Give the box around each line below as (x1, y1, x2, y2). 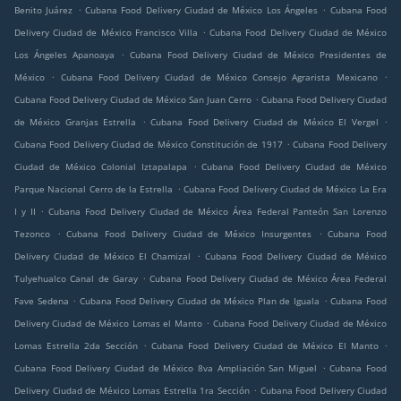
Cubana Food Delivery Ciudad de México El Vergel (150, 115, 379, 129)
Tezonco (14, 227, 50, 241)
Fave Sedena (14, 294, 69, 308)
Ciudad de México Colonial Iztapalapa (14, 160, 187, 174)
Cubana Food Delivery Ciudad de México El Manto (151, 339, 379, 353)
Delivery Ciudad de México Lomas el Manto (14, 317, 202, 330)
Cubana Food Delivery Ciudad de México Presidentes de (129, 48, 388, 62)
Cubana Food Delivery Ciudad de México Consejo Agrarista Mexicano (60, 71, 378, 84)
